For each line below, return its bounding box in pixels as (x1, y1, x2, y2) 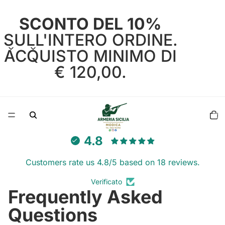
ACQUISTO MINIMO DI (4, 46, 177, 66)
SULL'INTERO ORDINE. (3, 30, 178, 50)
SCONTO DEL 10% (19, 14, 162, 34)
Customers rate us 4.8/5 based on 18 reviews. (25, 157, 200, 167)
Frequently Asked (8, 186, 163, 208)
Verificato (90, 177, 122, 186)
